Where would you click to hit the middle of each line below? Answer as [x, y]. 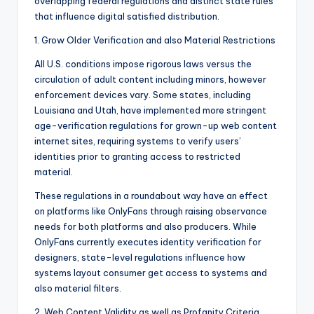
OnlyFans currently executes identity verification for [148, 242]
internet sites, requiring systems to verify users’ [138, 141]
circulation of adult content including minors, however [150, 80]
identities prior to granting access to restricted [137, 157]
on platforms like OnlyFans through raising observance [151, 211]
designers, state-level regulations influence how [140, 258]
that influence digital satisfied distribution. [127, 16]
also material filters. [78, 288]
